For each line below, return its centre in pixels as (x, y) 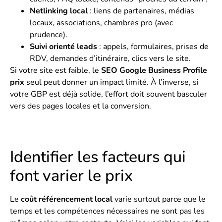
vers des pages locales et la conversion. (81, 106)
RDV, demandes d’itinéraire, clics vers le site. (110, 58)
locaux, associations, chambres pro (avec (101, 23)
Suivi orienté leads (63, 46)
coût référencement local (67, 199)
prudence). (49, 34)
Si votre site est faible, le (55, 70)
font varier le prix (71, 175)
